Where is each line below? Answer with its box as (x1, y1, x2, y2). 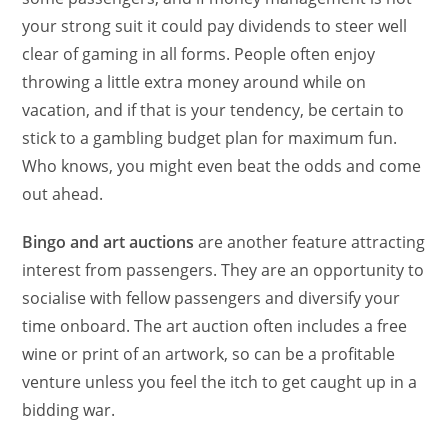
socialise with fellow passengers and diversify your (22, 286, 401, 309)
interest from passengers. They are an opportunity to (22, 258, 425, 281)
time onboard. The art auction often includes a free (22, 314, 408, 337)
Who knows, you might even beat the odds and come (22, 154, 422, 177)
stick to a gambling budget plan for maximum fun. (22, 126, 398, 149)
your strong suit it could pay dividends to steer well (22, 14, 408, 37)
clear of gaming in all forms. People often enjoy (22, 42, 376, 65)
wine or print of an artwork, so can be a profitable (22, 342, 396, 365)
